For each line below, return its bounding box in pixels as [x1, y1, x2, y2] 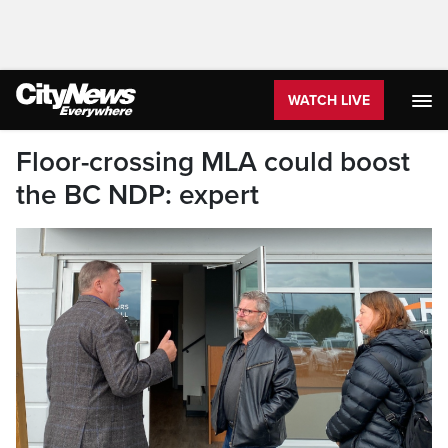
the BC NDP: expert [16, 178, 259, 212]
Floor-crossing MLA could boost [16, 145, 410, 179]
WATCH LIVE [288, 92, 370, 109]
